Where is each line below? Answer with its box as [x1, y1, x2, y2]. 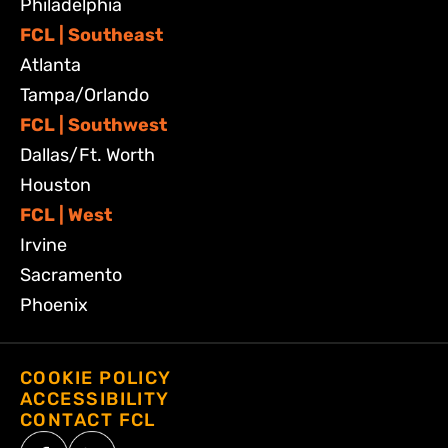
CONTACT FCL [20, 409, 156, 431]
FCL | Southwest [20, 113, 167, 136]
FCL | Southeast [20, 23, 163, 46]
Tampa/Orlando [20, 83, 149, 106]
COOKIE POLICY [20, 367, 172, 389]
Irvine [20, 233, 67, 256]
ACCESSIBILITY [20, 388, 170, 410]
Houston [20, 173, 91, 196]
